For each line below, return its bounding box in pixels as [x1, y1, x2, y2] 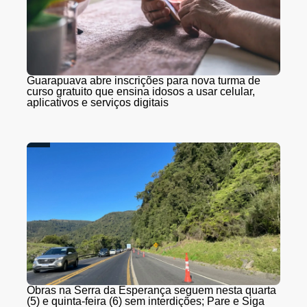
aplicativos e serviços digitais [27, 96, 169, 108]
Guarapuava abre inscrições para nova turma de [27, 74, 260, 86]
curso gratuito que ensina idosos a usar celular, [27, 85, 255, 97]
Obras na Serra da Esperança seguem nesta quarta [27, 284, 276, 296]
